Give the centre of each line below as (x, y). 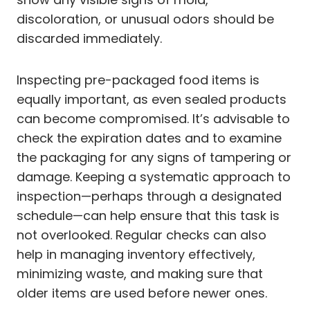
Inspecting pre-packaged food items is (138, 80)
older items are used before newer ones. (142, 293)
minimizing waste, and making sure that (140, 273)
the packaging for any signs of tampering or (154, 157)
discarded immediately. (89, 38)
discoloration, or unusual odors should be (145, 19)
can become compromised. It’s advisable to (153, 118)
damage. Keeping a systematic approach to (154, 176)
